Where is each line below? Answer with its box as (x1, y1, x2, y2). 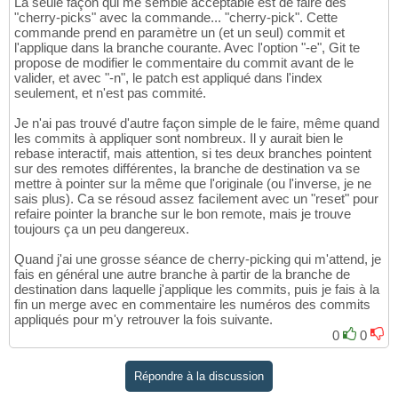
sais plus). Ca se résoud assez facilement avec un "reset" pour (14, 191, 378, 207)
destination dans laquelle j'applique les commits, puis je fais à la (14, 282, 379, 298)
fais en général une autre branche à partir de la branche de (14, 267, 350, 283)
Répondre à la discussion (134, 369, 264, 383)
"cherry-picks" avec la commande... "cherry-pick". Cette (14, 10, 338, 26)
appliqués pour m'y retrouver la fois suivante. (14, 312, 273, 328)
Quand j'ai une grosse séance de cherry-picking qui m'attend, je (14, 251, 381, 267)
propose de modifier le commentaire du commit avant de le (14, 55, 354, 71)
